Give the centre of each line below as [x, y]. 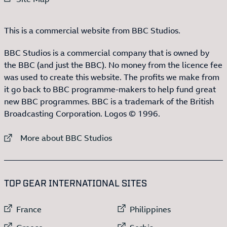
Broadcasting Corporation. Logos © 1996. [82, 113]
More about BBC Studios [66, 138]
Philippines [150, 209]
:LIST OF [165, 182]
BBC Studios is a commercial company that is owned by [107, 52]
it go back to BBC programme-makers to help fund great [110, 89]
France [29, 209]
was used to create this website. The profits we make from [112, 77]
